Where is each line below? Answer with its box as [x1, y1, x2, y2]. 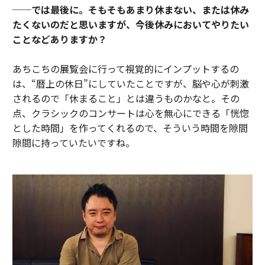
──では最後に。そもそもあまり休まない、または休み [12, 2, 249, 17]
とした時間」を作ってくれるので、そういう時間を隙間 [12, 121, 248, 135]
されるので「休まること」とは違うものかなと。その [12, 91, 240, 106]
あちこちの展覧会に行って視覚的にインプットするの [12, 62, 239, 76]
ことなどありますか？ [12, 32, 107, 47]
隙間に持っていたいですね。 [12, 135, 135, 150]
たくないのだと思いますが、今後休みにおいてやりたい [12, 17, 249, 32]
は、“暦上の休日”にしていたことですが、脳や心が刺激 [12, 76, 249, 91]
